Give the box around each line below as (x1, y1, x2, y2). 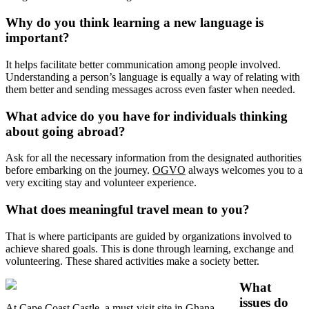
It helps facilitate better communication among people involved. (6, 58, 281, 70)
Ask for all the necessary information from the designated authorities (6, 152, 301, 164)
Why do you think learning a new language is (6, 15, 263, 30)
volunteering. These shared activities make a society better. (6, 255, 259, 267)
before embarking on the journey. (6, 164, 152, 177)
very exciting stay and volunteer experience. (6, 177, 197, 189)
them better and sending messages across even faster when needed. (6, 83, 295, 95)
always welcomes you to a (186, 164, 303, 177)
